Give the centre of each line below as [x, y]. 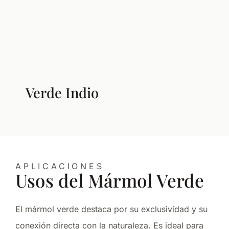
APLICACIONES [60, 166]
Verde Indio [62, 92]
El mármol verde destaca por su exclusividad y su [111, 209]
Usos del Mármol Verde [110, 180]
